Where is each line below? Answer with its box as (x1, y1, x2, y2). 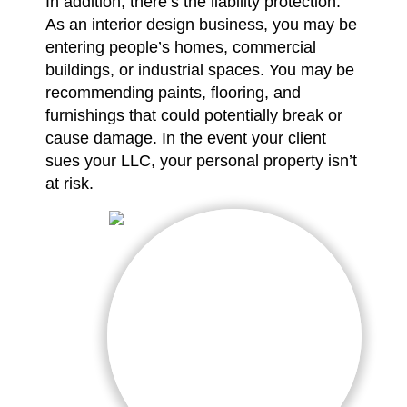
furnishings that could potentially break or (45, 105, 342, 124)
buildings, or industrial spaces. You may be (45, 60, 354, 79)
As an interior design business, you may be (45, 15, 357, 34)
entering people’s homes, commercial (45, 37, 316, 56)
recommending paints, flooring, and (45, 83, 301, 102)
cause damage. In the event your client (45, 128, 326, 147)
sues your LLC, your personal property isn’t (45, 151, 357, 170)
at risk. (45, 174, 94, 193)
